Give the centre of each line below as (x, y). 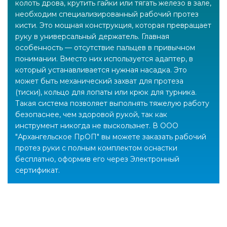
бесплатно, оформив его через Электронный (97, 159)
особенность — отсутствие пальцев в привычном (105, 47)
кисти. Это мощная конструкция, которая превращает (113, 25)
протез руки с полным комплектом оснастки (96, 148)
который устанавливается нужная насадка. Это (101, 70)
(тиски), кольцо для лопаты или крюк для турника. (106, 92)
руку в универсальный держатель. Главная (92, 36)
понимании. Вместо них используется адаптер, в (104, 59)
